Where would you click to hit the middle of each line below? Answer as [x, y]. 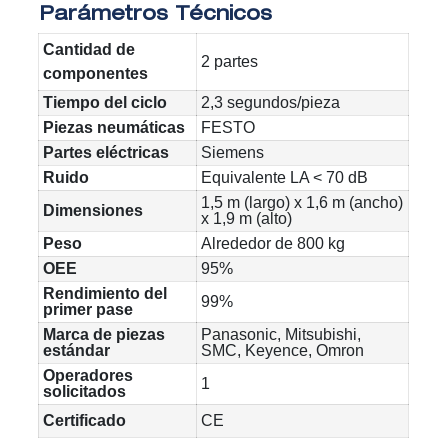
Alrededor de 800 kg [273, 244]
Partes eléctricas [106, 153]
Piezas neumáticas [114, 128]
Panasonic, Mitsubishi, [281, 335]
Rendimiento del [105, 294]
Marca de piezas [104, 335]
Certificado [85, 421]
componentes [96, 74]
